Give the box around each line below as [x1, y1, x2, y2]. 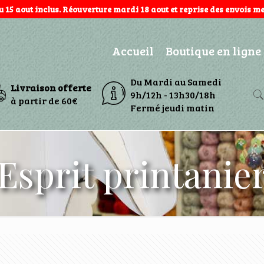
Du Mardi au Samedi [130, 75, 222, 88]
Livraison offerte [10, 81, 91, 94]
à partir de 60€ [10, 94, 78, 107]
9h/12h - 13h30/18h [130, 88, 216, 101]
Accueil [111, 42, 154, 59]
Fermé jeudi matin [130, 101, 215, 114]
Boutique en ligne [165, 42, 261, 59]
